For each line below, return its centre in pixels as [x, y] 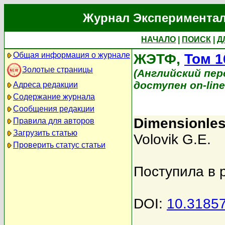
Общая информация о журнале [72, 55]
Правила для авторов [54, 121]
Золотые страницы [58, 69]
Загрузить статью [45, 133]
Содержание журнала [54, 97]
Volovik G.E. [172, 139]
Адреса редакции [45, 85]
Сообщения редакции [54, 109]
